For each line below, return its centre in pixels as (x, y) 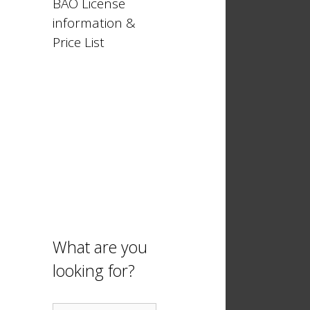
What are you (100, 247)
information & (94, 23)
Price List (79, 42)
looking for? (94, 271)
